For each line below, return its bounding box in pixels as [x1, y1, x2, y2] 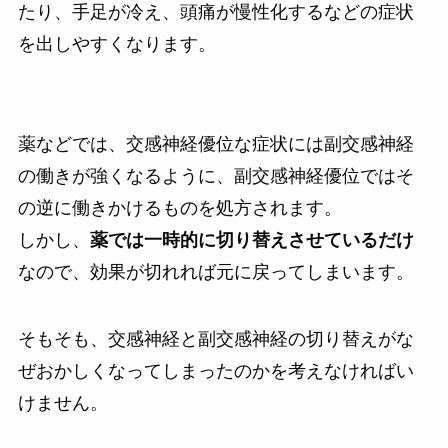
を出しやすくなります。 [17, 33, 216, 54]
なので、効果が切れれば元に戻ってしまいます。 [17, 261, 414, 282]
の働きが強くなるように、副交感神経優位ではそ [17, 165, 414, 186]
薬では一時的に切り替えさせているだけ [89, 229, 414, 250]
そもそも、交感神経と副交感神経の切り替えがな [17, 329, 414, 350]
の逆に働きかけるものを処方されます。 [17, 197, 342, 218]
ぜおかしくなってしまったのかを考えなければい [17, 361, 414, 382]
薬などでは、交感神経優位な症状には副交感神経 [17, 133, 414, 154]
